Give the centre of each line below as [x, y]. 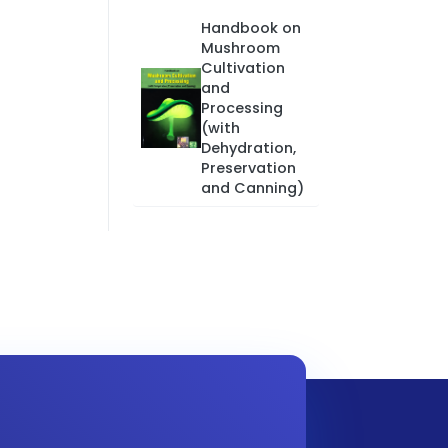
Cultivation [242, 68]
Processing [241, 108]
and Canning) [252, 188]
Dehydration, [248, 148]
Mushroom [240, 48]
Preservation [248, 168]
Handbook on [250, 28]
